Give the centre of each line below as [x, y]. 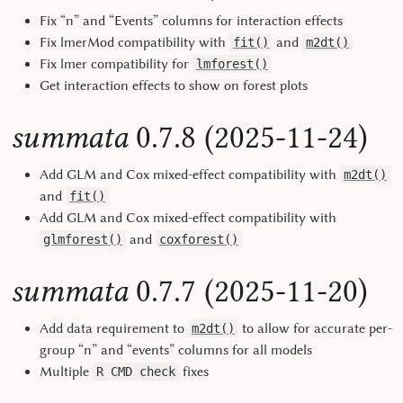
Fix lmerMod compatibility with [134, 42]
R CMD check [136, 372]
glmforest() [83, 239]
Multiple [66, 372]
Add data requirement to [114, 328]
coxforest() [199, 239]
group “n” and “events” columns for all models [176, 350]
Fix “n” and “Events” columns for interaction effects [191, 21]
